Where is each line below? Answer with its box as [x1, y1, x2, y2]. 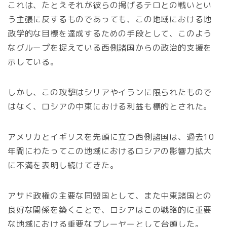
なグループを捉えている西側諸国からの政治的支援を [8, 42, 212, 54]
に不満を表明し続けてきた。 [8, 160, 119, 171]
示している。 [8, 56, 59, 68]
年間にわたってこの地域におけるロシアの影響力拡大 [8, 145, 212, 157]
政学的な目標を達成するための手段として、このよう [8, 28, 212, 40]
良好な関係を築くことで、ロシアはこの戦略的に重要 [8, 204, 212, 216]
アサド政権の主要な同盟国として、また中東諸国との [8, 190, 212, 202]
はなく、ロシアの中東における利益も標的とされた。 [8, 101, 212, 112]
